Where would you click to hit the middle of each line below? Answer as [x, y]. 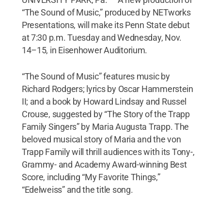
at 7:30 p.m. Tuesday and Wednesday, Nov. [101, 37]
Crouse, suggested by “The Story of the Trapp [106, 114]
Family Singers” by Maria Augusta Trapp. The [105, 126]
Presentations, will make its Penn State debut [106, 25]
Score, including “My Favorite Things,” [91, 177]
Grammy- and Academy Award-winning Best [104, 164]
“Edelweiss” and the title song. [77, 189]
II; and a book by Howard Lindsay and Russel [104, 101]
